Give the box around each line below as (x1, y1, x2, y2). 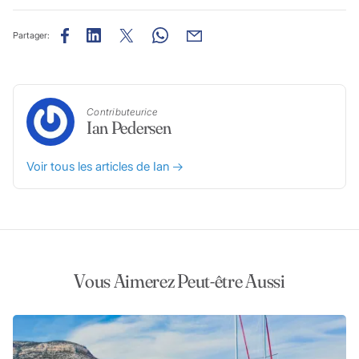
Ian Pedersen (86, 116, 171, 139)
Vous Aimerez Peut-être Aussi (74, 268, 285, 292)
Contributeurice (86, 106, 158, 119)
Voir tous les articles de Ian (26, 158, 173, 174)
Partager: (12, 29, 50, 41)
